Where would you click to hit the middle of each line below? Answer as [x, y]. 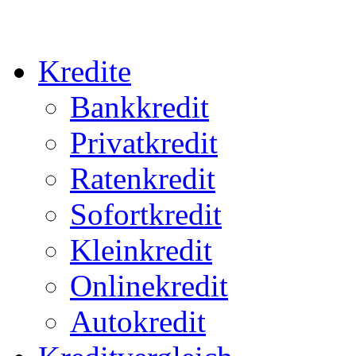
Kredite [85, 71]
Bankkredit [139, 106]
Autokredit [138, 321]
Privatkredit [144, 142]
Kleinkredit [141, 250]
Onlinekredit [149, 285]
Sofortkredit [146, 214]
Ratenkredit [143, 178]
